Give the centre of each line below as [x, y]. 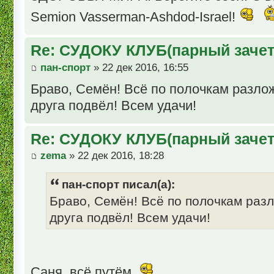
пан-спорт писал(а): [118, 185]
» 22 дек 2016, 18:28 [115, 156]
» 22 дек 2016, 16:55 [139, 67]
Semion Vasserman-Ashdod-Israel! [135, 17]
